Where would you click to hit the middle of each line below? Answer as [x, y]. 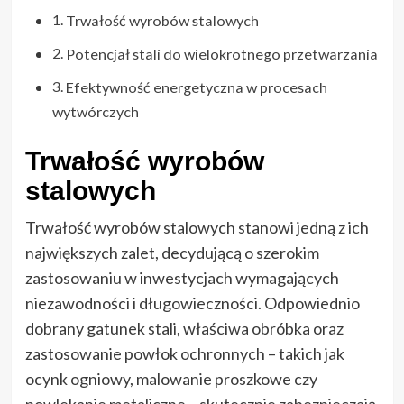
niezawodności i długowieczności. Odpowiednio [192, 303]
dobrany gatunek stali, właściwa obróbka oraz [184, 328]
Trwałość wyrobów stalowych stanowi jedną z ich [197, 227]
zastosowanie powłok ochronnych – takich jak [184, 353]
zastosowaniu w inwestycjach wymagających [182, 277]
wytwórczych [95, 111]
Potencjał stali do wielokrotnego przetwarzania [221, 53]
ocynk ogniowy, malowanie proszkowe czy [171, 378]
